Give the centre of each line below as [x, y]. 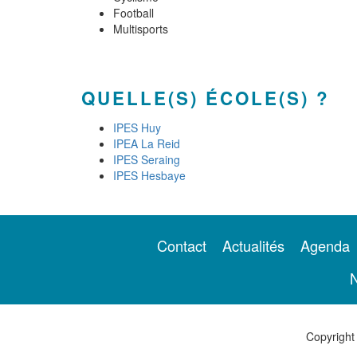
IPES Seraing [147, 159]
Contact [182, 245]
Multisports [141, 29]
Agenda [325, 245]
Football [133, 13]
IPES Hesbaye [149, 175]
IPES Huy [137, 127]
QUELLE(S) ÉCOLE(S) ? [206, 98]
